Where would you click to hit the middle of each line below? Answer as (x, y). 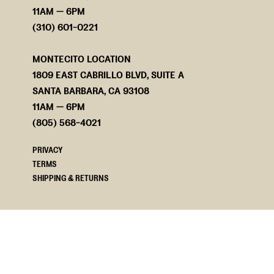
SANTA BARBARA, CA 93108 (91, 91)
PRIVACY (48, 150)
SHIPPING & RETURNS (71, 178)
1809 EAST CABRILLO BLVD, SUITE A (109, 75)
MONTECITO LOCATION (82, 59)
